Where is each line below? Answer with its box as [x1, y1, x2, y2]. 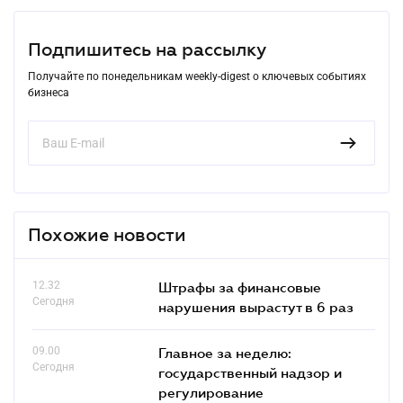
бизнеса [28, 85, 69, 99]
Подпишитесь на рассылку [28, 39, 266, 59]
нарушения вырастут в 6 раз [158, 298, 354, 315]
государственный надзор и [158, 363, 342, 381]
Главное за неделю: [158, 344, 291, 361]
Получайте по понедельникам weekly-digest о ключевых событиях [28, 69, 366, 83]
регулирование [158, 383, 264, 400]
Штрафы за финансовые [158, 278, 321, 295]
